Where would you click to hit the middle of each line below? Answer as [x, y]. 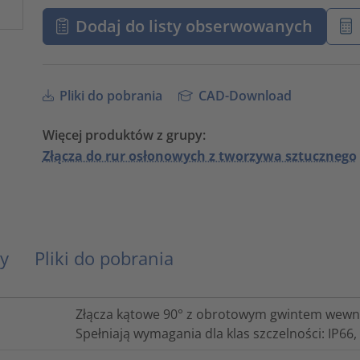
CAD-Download [244, 95]
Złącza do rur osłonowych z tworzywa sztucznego [199, 155]
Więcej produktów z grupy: [124, 135]
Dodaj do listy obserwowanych [194, 26]
